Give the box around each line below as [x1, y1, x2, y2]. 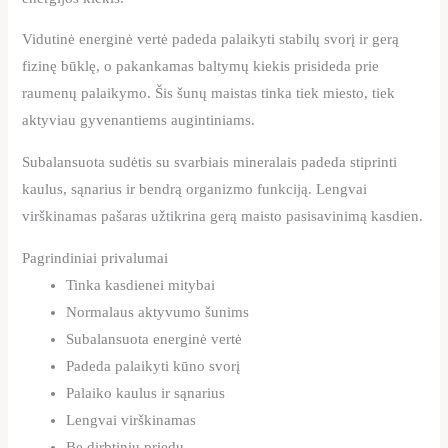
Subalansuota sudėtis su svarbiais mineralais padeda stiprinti [22, 153, 398, 170]
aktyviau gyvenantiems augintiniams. [22, 112, 256, 129]
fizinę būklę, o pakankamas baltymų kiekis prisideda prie [22, 58, 380, 75]
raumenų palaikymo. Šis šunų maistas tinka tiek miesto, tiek [22, 85, 396, 102]
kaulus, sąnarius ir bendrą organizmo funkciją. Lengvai [22, 180, 368, 197]
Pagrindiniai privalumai [22, 249, 169, 266]
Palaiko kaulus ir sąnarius [66, 384, 226, 401]
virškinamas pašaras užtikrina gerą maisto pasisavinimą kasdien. [22, 207, 424, 224]
